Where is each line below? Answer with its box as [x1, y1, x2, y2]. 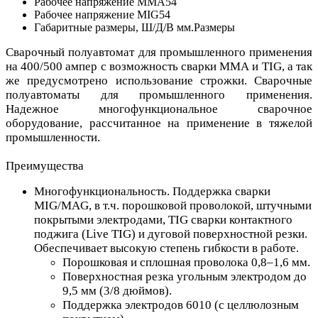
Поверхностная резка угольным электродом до [62, 269, 307, 283]
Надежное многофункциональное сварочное [6, 102, 312, 116]
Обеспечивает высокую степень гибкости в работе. [34, 241, 299, 255]
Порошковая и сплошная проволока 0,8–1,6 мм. [62, 255, 310, 269]
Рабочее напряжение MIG [34, 8, 159, 21]
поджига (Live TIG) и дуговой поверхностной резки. [34, 226, 307, 241]
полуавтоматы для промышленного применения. [6, 87, 312, 102]
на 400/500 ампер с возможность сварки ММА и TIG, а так [6, 59, 312, 73]
